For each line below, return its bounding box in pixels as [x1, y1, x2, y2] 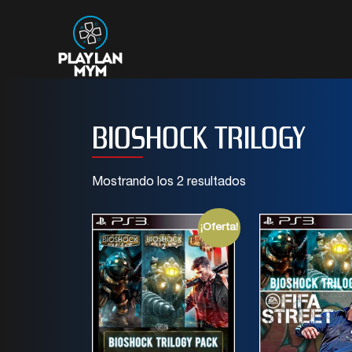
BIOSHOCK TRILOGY [92, 119, 306, 156]
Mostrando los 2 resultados [92, 177, 246, 189]
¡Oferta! [200, 222, 238, 233]
